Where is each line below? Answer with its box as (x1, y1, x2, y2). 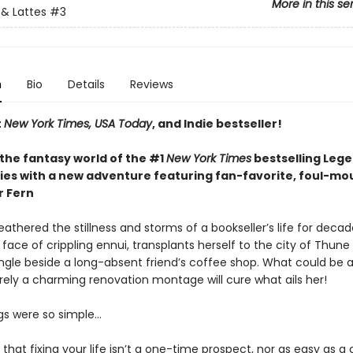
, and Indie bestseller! (151, 116, 282, 132)
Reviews (129, 76, 173, 92)
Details (67, 76, 105, 92)
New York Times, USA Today (3, 116, 152, 132)
